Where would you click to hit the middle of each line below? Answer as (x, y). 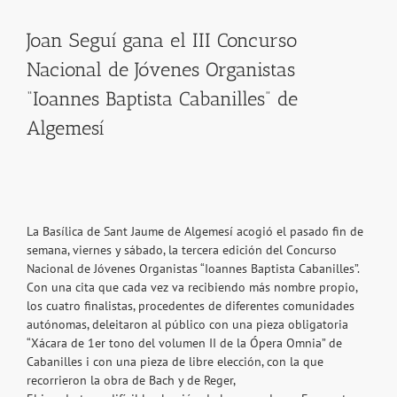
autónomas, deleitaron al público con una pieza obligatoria (187, 325)
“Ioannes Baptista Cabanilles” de (162, 99)
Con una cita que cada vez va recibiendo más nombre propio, (192, 288)
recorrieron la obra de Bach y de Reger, (131, 381)
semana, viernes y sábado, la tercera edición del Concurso (182, 250)
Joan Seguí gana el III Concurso (162, 41)
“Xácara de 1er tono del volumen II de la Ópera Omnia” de (184, 343)
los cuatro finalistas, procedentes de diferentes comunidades (191, 306)
